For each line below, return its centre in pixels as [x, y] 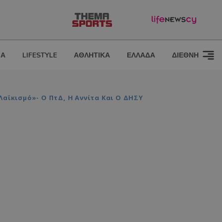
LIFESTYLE [40, 55]
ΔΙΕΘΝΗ [185, 55]
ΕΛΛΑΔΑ [141, 55]
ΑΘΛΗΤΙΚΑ [92, 55]
